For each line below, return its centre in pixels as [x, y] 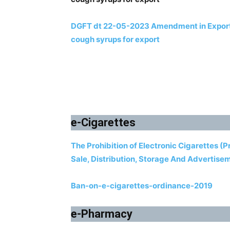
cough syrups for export [115, 39]
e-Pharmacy [102, 214]
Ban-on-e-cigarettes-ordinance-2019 [142, 185]
